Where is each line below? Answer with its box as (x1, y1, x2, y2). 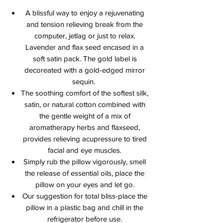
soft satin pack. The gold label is (32, 54, 137, 63)
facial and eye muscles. (48, 146, 121, 155)
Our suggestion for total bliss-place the (22, 192, 147, 201)
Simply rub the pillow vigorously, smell (23, 157, 146, 166)
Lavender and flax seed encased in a (25, 43, 144, 52)
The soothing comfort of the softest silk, (21, 89, 148, 98)
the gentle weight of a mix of (39, 111, 130, 120)
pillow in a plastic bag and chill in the (26, 203, 143, 212)
